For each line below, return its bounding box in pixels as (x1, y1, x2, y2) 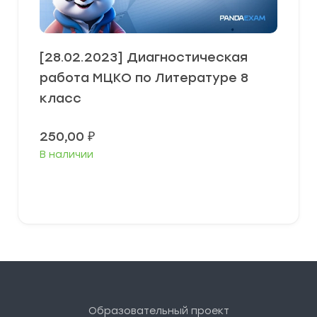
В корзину (134, 181, 194, 195)
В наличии (40, 149, 93, 161)
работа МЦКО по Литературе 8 (40, 70, 248, 86)
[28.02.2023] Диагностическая (40, 50, 248, 65)
